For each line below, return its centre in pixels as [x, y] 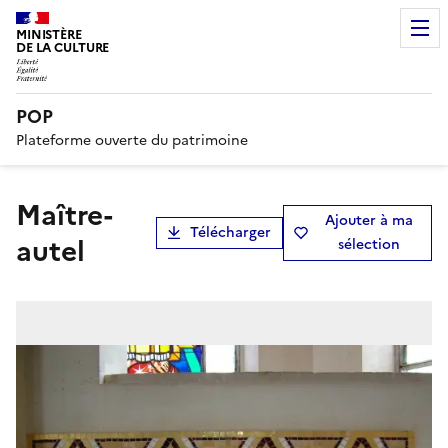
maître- [28, 214]
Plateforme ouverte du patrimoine [132, 140]
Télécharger [231, 232]
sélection [368, 244]
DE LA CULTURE [63, 47]
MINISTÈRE [49, 34]
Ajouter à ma [368, 220]
